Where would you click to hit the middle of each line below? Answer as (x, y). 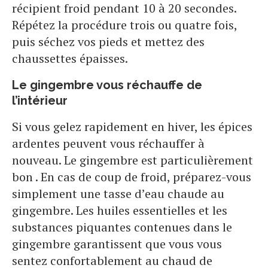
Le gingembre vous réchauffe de (107, 85)
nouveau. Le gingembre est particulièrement (133, 160)
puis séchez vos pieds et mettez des (108, 42)
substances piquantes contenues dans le (122, 227)
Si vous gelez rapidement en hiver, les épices (132, 127)
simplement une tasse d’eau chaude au (118, 194)
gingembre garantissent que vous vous (117, 244)
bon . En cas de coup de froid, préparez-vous (132, 177)
